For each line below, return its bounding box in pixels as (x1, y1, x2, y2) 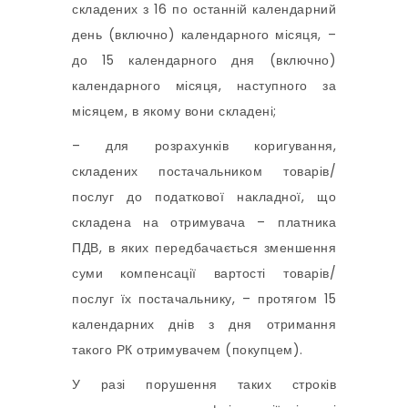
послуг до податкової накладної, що (72, 188, 336, 207)
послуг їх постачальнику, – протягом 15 (72, 290, 336, 309)
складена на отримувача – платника (72, 213, 336, 232)
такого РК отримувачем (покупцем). (72, 341, 303, 360)
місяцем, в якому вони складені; (72, 102, 277, 121)
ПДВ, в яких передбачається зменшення (72, 239, 336, 258)
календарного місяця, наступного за (72, 76, 336, 96)
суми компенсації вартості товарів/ (72, 264, 336, 283)
